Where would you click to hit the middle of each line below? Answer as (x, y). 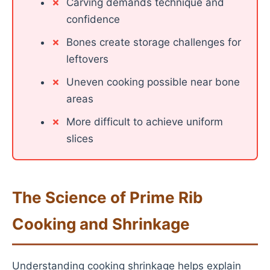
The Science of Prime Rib (108, 197)
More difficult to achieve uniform (144, 122)
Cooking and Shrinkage (101, 224)
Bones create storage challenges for (153, 42)
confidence (93, 19)
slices (80, 139)
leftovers (87, 59)
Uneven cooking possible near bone (153, 82)
